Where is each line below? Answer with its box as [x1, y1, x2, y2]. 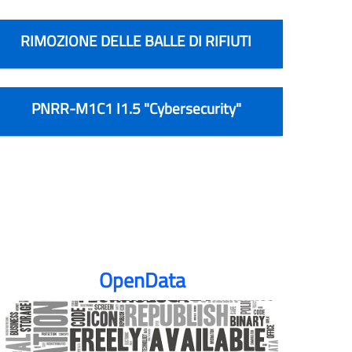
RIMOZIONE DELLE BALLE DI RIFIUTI [20, 28, 252, 52]
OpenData [99, 264, 186, 295]
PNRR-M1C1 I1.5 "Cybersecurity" [31, 96, 241, 119]
